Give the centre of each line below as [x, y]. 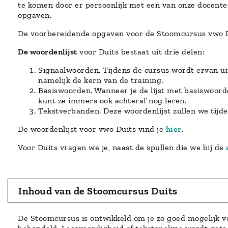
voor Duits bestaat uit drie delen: [141, 51]
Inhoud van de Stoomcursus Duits [98, 191]
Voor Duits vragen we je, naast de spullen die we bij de [122, 147]
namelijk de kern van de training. [101, 80]
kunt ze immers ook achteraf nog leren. [112, 100]
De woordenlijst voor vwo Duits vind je [92, 129]
